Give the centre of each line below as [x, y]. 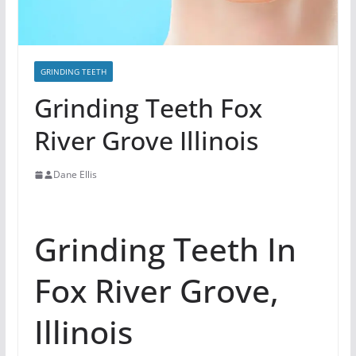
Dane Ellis [75, 175]
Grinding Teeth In [165, 250]
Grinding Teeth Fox [148, 108]
